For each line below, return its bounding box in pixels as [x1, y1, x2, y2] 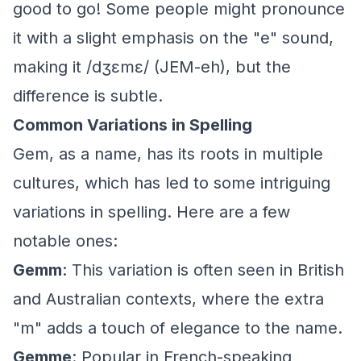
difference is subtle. [13, 86, 163, 106]
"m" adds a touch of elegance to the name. [13, 318, 342, 338]
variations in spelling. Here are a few [13, 202, 290, 222]
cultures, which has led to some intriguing [13, 173, 330, 193]
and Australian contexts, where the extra [13, 289, 324, 309]
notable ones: [13, 231, 118, 251]
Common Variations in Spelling [13, 115, 252, 135]
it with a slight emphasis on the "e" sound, [13, 28, 334, 48]
